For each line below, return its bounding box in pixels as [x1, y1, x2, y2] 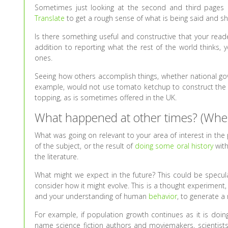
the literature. [35, 152, 79, 162]
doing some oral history [135, 141, 213, 151]
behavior [149, 191, 178, 202]
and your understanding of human [35, 191, 149, 202]
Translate [35, 13, 65, 23]
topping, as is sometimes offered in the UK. [35, 93, 177, 103]
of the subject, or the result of [35, 141, 135, 151]
